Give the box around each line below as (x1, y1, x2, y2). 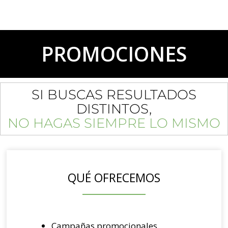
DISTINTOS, (76, 101, 152, 118)
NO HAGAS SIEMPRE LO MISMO (8, 115, 220, 132)
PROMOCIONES (41, 40, 187, 68)
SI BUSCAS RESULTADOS (32, 87, 196, 103)
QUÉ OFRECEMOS (68, 169, 160, 186)
